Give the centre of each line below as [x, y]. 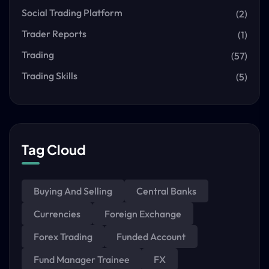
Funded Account [151, 237]
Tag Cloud [54, 150]
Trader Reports [54, 34]
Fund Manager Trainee [82, 259]
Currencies [57, 214]
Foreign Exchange [143, 214]
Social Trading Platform [72, 13]
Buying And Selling [73, 191]
